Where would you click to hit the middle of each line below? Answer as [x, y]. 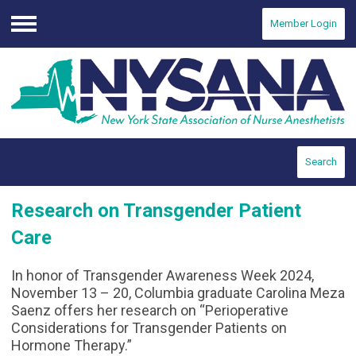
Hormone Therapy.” [72, 346]
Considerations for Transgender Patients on [149, 328]
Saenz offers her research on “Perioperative [150, 311]
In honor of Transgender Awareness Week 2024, [163, 276]
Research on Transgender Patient [156, 211]
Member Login [304, 23]
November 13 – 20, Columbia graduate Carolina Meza [178, 293]
